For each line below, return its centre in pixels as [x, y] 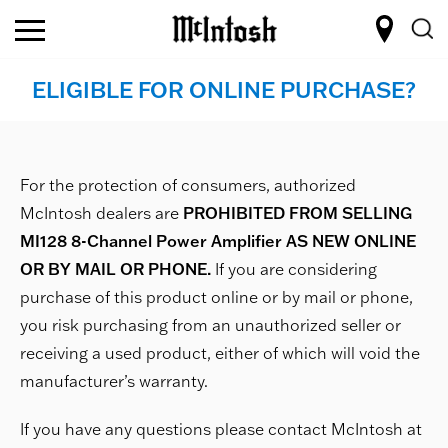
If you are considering [294, 269]
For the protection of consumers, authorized [188, 185]
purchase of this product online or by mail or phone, [216, 297]
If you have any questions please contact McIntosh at [221, 429]
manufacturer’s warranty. [114, 381]
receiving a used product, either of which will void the [220, 353]
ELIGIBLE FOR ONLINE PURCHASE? [224, 89]
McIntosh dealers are [101, 213]
